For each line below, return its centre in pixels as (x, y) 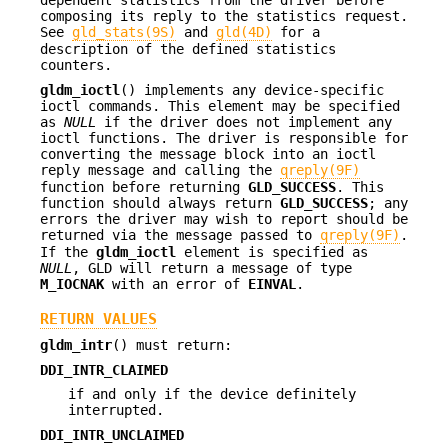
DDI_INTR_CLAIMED (104, 369)
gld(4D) (244, 32)
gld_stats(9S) (124, 32)
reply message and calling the (160, 169)
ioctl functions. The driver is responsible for (224, 137)
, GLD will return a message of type (212, 267)
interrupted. (116, 410)
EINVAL (272, 283)
